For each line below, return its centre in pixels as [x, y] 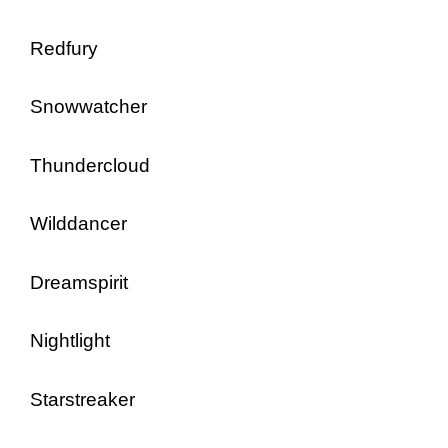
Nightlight [70, 340]
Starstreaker [82, 399]
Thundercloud [90, 165]
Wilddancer [78, 223]
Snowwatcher [88, 106]
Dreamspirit [79, 282]
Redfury [64, 48]
